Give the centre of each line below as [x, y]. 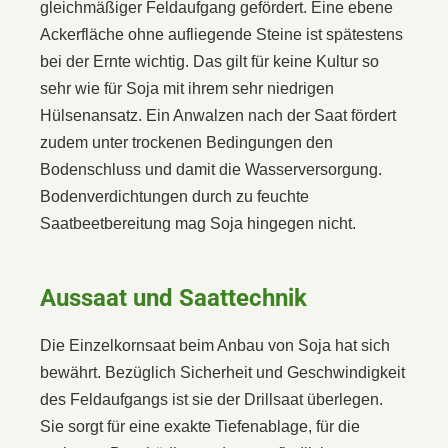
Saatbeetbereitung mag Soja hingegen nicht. [198, 223]
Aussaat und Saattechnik [173, 297]
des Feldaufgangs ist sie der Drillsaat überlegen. [211, 399]
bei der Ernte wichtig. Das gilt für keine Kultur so [209, 61]
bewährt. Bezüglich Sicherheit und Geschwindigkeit [222, 372]
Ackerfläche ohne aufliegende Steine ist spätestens [221, 34]
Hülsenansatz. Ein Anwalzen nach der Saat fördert [218, 115]
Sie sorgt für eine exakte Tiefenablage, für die [200, 426]
